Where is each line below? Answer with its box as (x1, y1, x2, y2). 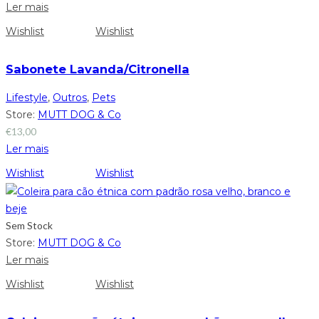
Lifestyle (6, 91, 48, 105)
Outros (53, 91, 87, 105)
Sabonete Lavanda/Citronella (6, 62, 189, 77)
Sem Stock (6, 219, 53, 231)
